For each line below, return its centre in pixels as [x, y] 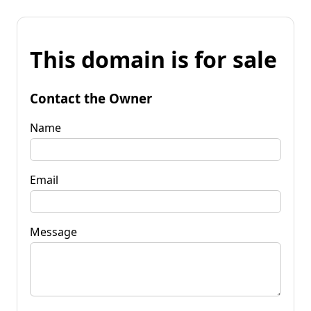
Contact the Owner [91, 98]
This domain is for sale [153, 60]
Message [53, 232]
